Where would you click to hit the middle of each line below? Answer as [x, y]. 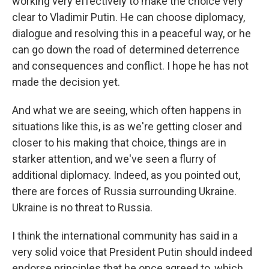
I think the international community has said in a [125, 236]
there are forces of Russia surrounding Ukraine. [124, 191]
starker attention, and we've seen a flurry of [114, 159]
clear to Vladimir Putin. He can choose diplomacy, [128, 17]
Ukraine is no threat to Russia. [82, 207]
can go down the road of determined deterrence [126, 50]
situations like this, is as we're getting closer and [127, 126]
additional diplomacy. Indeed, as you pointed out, [126, 175]
